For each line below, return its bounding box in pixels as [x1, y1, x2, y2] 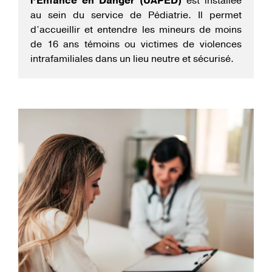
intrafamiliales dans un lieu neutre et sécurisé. [30, 52, 234, 66]
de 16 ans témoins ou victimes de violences [30, 37, 242, 51]
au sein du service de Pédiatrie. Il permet [30, 8, 242, 22]
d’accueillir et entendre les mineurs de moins [30, 22, 242, 36]
